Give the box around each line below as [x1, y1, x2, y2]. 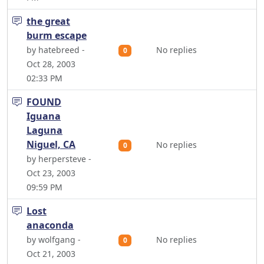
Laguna [27, 124, 62, 137]
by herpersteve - [27, 153, 91, 164]
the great [27, 15, 70, 28]
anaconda [27, 219, 74, 232]
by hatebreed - [27, 44, 85, 55]
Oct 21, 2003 [27, 248, 75, 259]
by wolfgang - [27, 234, 81, 245]
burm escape [27, 29, 87, 42]
